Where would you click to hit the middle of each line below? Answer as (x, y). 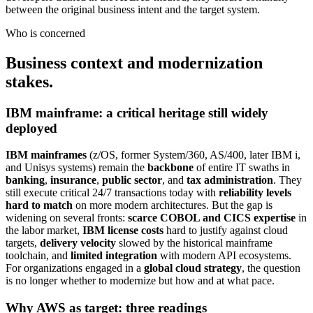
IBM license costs (123, 231)
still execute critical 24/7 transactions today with (112, 193)
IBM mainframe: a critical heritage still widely (137, 112)
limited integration (114, 256)
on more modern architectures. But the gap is (173, 205)
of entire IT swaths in (242, 168)
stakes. (29, 81)
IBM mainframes (46, 155)
